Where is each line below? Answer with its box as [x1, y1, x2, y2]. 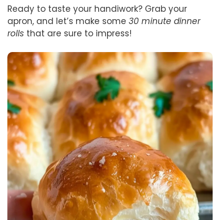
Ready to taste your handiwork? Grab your [7, 2, 187, 15]
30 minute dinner [129, 15, 200, 27]
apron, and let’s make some [7, 15, 129, 27]
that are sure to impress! [24, 27, 132, 39]
